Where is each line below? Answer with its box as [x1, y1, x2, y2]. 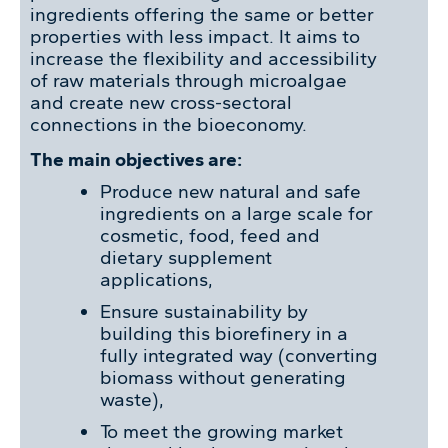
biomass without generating [100, 365, 346, 389]
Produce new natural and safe [100, 179, 361, 203]
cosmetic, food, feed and [100, 223, 320, 247]
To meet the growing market [100, 419, 343, 443]
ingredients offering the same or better [30, 2, 374, 26]
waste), [100, 387, 164, 411]
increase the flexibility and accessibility [30, 46, 377, 70]
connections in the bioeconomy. [30, 112, 307, 136]
